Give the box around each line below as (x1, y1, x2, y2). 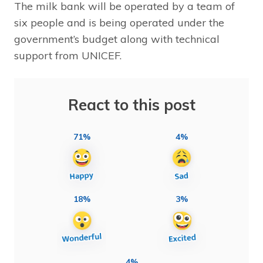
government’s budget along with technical (14, 32, 220, 46)
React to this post (68, 95, 195, 114)
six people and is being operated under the (14, 15, 224, 29)
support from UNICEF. (14, 48, 122, 62)
